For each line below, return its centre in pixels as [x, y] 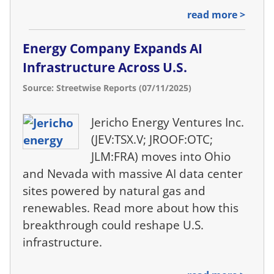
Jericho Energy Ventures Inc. [168, 122]
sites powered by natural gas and [114, 191]
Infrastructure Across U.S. [105, 68]
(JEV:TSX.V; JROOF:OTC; [152, 139]
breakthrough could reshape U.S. [113, 225]
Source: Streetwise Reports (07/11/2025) [107, 88]
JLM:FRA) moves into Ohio [161, 157]
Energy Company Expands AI [113, 49]
